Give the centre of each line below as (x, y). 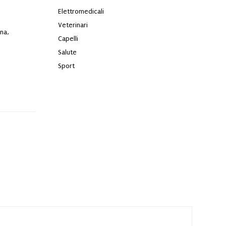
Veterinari (73, 25)
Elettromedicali (81, 11)
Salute (67, 52)
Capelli (68, 38)
